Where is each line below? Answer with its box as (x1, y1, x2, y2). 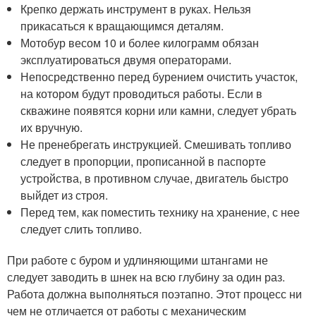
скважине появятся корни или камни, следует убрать (20, 102, 297, 119)
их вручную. (20, 119, 83, 135)
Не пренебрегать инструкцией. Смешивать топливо (20, 135, 292, 152)
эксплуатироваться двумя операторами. (20, 51, 232, 68)
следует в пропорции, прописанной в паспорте (20, 152, 267, 169)
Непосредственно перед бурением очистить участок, (20, 68, 298, 85)
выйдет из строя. (20, 186, 109, 203)
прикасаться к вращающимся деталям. (20, 17, 224, 34)
